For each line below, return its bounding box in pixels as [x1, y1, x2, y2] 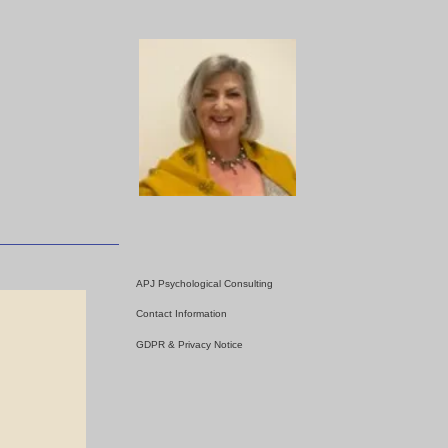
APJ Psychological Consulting [136, 278, 273, 290]
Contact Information [136, 308, 227, 320]
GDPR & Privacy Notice [136, 338, 243, 350]
